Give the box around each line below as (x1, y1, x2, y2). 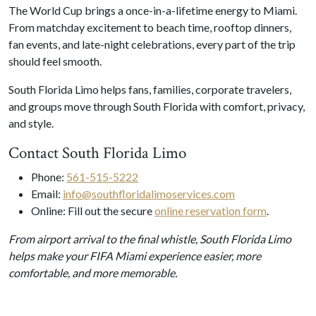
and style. (8, 116, 54, 130)
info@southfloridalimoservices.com (63, 186, 235, 200)
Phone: (31, 169, 66, 183)
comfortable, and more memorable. (8, 265, 177, 279)
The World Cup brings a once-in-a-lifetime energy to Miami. (8, 3, 297, 17)
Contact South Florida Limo (8, 142, 186, 164)
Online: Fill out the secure (31, 203, 154, 217)
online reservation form (154, 203, 267, 217)
